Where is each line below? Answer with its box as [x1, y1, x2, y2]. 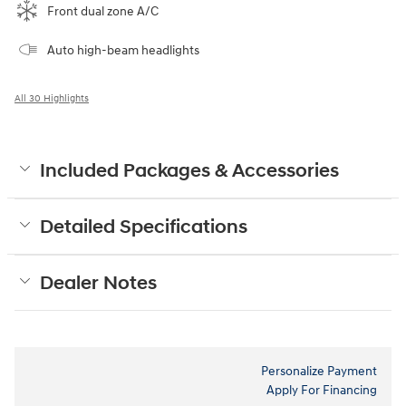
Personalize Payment [261, 362, 377, 379]
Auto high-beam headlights [47, 42, 199, 58]
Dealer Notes [40, 271, 157, 295]
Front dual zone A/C [47, 3, 159, 19]
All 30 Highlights [14, 92, 89, 104]
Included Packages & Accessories [40, 159, 339, 183]
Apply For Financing [266, 382, 377, 398]
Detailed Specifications [40, 215, 247, 239]
